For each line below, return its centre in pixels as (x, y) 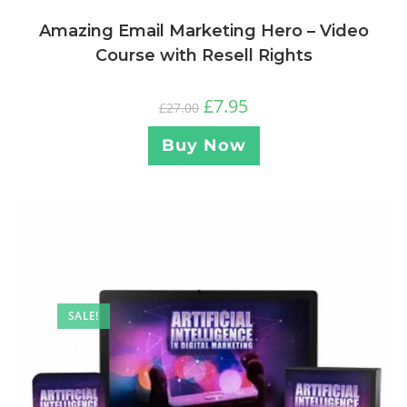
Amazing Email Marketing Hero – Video (203, 30)
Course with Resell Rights (203, 55)
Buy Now (203, 145)
